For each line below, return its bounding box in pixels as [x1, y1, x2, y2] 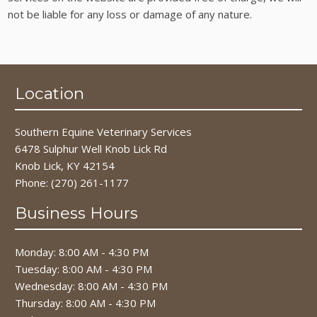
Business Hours [15, 202, 139, 223]
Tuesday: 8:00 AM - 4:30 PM [15, 261, 153, 276]
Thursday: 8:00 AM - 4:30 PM [15, 295, 156, 310]
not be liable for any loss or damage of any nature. [8, 6, 253, 21]
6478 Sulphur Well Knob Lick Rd [15, 142, 168, 156]
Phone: [15, 175, 52, 190]
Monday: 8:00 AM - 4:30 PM [15, 244, 149, 259]
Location [15, 83, 85, 103]
